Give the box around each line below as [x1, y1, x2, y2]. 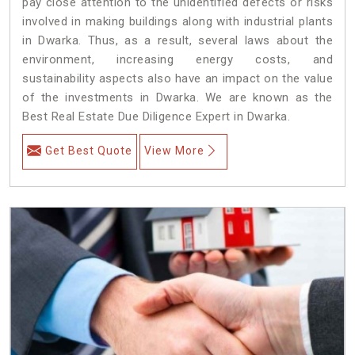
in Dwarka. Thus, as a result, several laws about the [22, 32, 333, 48]
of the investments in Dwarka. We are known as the [22, 90, 333, 105]
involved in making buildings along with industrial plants [22, 13, 333, 29]
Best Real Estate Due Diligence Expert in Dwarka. [22, 109, 290, 124]
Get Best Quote [45, 143, 132, 157]
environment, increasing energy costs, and [22, 52, 333, 67]
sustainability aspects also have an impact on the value [22, 71, 333, 86]
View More [144, 143, 204, 157]
